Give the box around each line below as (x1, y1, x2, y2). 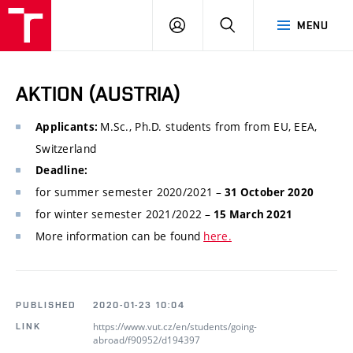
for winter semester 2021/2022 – (35, 206, 211, 222)
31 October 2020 (221, 185, 314, 200)
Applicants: (35, 120, 101, 135)
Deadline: (35, 163, 91, 178)
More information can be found (35, 229, 204, 244)
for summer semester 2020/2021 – (35, 184, 222, 200)
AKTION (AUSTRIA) (16, 82, 181, 106)
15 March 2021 (210, 207, 293, 222)
